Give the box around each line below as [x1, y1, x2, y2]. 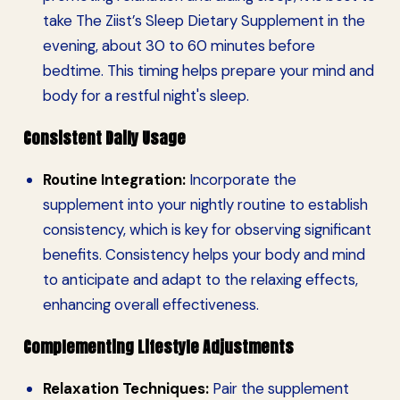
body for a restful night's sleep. [42, 85, 249, 105]
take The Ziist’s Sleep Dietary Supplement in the [42, 10, 365, 30]
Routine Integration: [42, 169, 186, 189]
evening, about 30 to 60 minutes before [42, 35, 315, 55]
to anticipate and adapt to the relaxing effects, [42, 269, 358, 289]
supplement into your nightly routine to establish [42, 194, 368, 214]
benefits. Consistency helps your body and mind [42, 244, 365, 264]
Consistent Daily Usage [23, 125, 186, 150]
